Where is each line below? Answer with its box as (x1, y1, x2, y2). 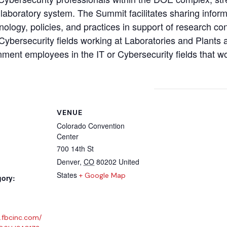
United (119, 157, 139, 167)
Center (57, 131, 79, 142)
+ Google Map (79, 171, 126, 180)
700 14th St (57, 143, 94, 154)
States (57, 170, 77, 180)
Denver (57, 157, 80, 167)
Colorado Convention (57, 121, 125, 131)
